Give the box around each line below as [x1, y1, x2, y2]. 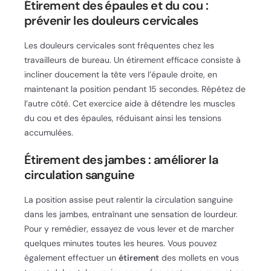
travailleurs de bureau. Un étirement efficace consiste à [24, 54, 241, 65]
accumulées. [24, 126, 73, 138]
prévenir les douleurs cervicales [24, 12, 198, 28]
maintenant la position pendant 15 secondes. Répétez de [24, 83, 246, 94]
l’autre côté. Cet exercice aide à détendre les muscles [24, 97, 235, 109]
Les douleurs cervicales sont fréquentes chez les [24, 39, 214, 51]
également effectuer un [24, 252, 119, 263]
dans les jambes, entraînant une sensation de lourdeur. [24, 208, 238, 220]
